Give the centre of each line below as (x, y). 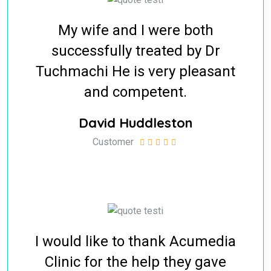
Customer (113, 142)
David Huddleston (135, 122)
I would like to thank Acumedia (135, 241)
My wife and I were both (135, 30)
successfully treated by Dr (135, 51)
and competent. (135, 92)
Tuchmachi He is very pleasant (135, 71)
